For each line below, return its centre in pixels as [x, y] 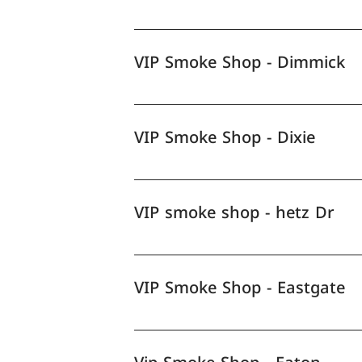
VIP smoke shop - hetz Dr [235, 212]
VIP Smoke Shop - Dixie [225, 137]
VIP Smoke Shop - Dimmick [240, 62]
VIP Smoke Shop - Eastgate [240, 287]
